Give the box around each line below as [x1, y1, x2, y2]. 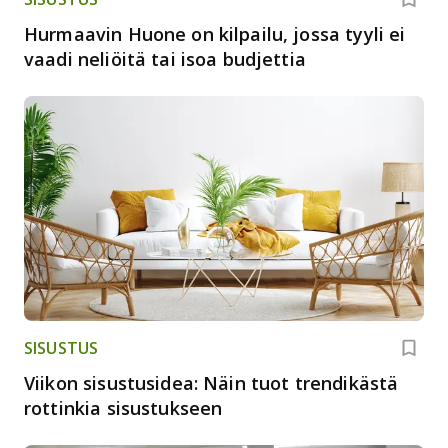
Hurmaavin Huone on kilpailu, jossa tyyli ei [24, 21, 406, 46]
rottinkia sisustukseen [24, 395, 223, 420]
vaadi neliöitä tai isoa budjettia [24, 46, 306, 71]
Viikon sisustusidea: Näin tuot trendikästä [24, 370, 399, 395]
